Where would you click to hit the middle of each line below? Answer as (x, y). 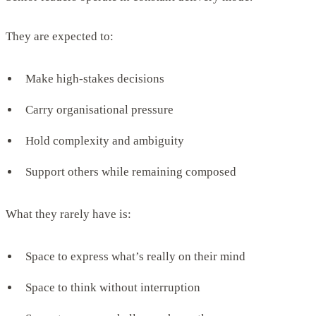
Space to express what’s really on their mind (135, 257)
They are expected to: (60, 37)
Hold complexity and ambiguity (105, 141)
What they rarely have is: (68, 214)
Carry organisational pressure (99, 110)
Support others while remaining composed (131, 172)
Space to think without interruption (113, 288)
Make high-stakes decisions (95, 79)
